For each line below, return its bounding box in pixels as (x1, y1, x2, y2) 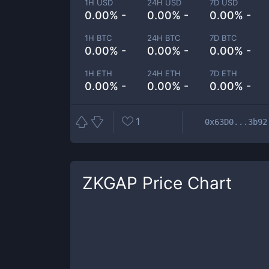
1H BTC (85, 33, 112, 43)
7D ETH (210, 68, 238, 78)
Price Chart (138, 173, 232, 193)
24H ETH (147, 68, 181, 78)
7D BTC (210, 33, 237, 43)
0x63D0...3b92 (205, 116, 267, 127)
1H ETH (85, 68, 112, 78)
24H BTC (147, 33, 181, 43)
